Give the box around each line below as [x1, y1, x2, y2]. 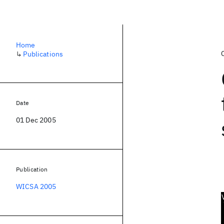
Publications [23, 49, 63, 58]
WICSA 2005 [16, 182, 56, 191]
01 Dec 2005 [16, 115, 56, 124]
